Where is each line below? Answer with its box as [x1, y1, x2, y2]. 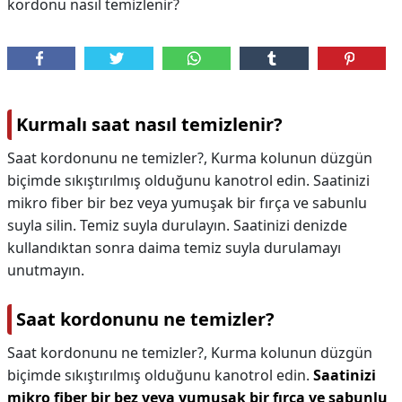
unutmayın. [7, 260, 84, 280]
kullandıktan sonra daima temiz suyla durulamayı [7, 238, 341, 258]
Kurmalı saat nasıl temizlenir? [16, 112, 283, 136]
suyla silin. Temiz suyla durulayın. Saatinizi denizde [7, 215, 347, 235]
